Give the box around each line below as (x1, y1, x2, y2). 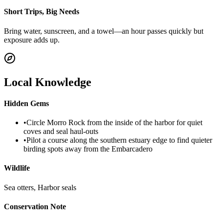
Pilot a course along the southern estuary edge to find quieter (26, 136, 212, 145)
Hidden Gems (4, 99, 49, 108)
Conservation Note (4, 202, 66, 211)
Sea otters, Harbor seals (4, 183, 76, 192)
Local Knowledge (4, 75, 91, 88)
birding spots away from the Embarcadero (23, 145, 153, 153)
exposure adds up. (4, 35, 60, 44)
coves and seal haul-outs (23, 127, 98, 136)
